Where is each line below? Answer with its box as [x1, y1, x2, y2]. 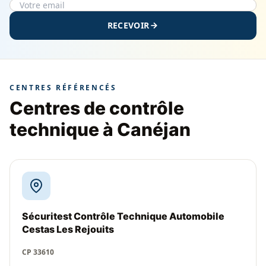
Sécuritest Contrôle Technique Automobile [22, 210, 224, 222]
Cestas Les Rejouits [22, 223, 114, 235]
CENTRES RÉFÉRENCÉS [9, 83, 117, 93]
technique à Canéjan [9, 119, 191, 140]
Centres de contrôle [9, 97, 184, 119]
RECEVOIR [107, 20, 150, 31]
